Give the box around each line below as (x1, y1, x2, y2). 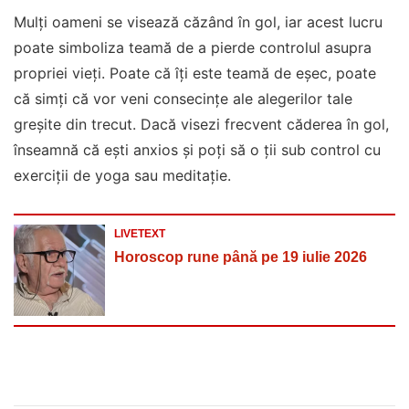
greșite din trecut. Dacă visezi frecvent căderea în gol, (14, 115, 389, 133)
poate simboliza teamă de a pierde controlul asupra (14, 38, 372, 57)
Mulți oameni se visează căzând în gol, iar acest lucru (14, 13, 383, 31)
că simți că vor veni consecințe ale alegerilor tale (14, 89, 352, 108)
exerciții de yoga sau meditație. (14, 166, 231, 184)
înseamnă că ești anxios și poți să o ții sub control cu (14, 141, 381, 159)
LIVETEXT (114, 227, 165, 240)
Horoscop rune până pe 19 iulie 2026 (114, 249, 367, 265)
